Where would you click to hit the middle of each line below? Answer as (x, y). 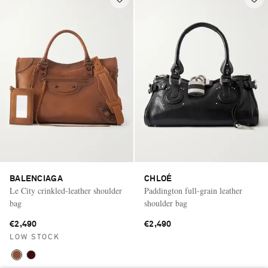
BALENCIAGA (36, 179)
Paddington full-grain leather (193, 191)
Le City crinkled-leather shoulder (66, 191)
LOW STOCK (35, 238)
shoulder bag (166, 203)
